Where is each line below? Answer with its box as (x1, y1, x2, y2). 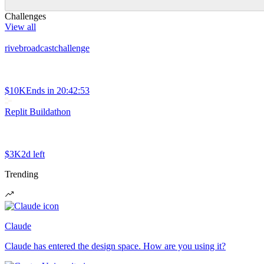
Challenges (5, 11, 46, 22)
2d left (21, 149, 45, 160)
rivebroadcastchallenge (5, 43, 90, 54)
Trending (5, 169, 38, 180)
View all (5, 22, 36, 32)
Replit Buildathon (5, 107, 71, 117)
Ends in (26, 85, 54, 96)
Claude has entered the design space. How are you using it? (5, 241, 226, 252)
